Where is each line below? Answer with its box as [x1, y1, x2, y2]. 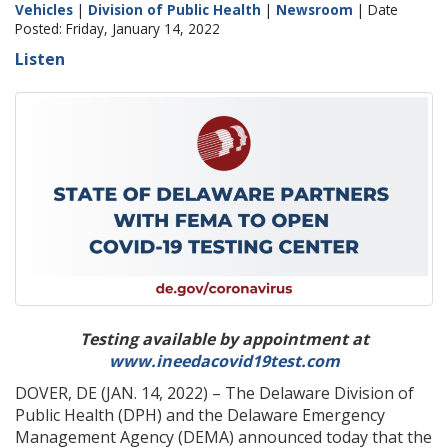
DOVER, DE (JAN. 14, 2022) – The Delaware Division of [15, 382, 414, 404]
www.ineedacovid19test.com [108, 350, 340, 372]
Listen [15, 48, 65, 70]
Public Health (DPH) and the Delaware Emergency [15, 404, 385, 426]
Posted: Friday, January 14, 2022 [15, 19, 220, 38]
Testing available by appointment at [79, 328, 369, 350]
